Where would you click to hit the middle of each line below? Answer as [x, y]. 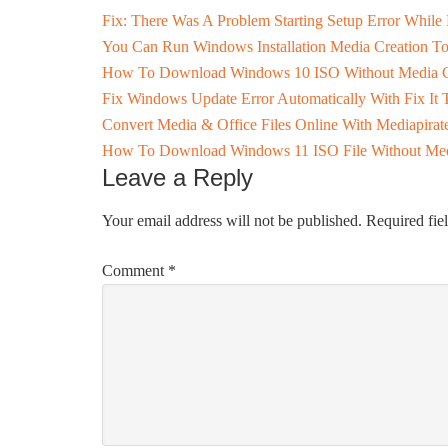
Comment [135, 270]
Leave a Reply [177, 177]
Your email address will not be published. [232, 220]
